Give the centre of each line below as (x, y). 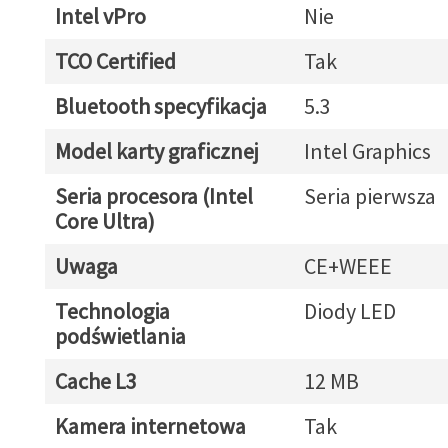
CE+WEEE (347, 266)
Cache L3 (95, 381)
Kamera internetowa (150, 426)
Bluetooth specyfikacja (160, 106)
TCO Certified (115, 61)
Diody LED (349, 311)
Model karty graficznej (156, 151)
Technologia (112, 311)
